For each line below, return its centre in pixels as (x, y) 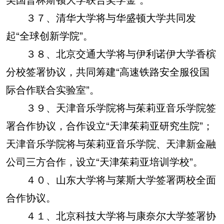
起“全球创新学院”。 (49, 35)
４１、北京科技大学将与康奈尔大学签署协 (111, 215)
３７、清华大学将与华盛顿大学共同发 (101, 17)
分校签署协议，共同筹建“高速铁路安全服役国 (108, 71)
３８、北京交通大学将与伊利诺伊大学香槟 (111, 53)
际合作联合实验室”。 (53, 89)
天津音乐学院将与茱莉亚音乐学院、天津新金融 (111, 143)
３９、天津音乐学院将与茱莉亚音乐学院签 (111, 107)
